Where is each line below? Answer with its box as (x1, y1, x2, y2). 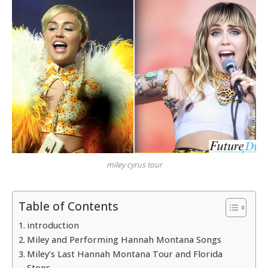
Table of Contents (19, 198, 118, 215)
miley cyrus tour (106, 159, 162, 170)
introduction (26, 219, 79, 231)
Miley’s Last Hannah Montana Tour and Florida (26, 248, 223, 260)
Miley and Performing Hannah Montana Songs (26, 233, 221, 245)
